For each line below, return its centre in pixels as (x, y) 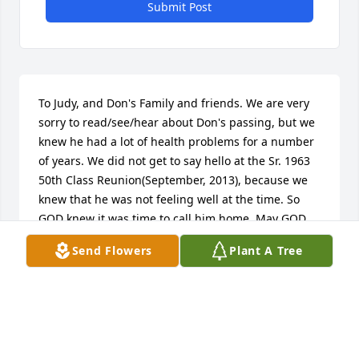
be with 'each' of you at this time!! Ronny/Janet (162, 238)
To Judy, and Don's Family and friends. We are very (174, 103)
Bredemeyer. (72, 257)
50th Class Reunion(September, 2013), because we (173, 180)
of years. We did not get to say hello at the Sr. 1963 (174, 161)
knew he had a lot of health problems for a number (176, 142)
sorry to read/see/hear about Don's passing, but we (177, 123)
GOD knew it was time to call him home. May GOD (172, 219)
